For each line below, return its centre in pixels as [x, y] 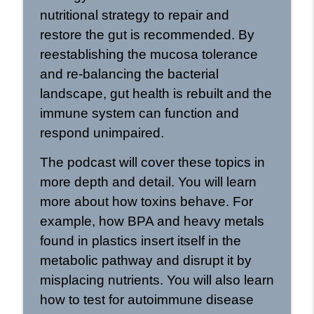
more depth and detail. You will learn [148, 182]
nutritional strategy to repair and [134, 15]
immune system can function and [139, 113]
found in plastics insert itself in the [140, 240]
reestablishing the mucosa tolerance [149, 54]
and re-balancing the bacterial [129, 74]
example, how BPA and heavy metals [152, 221]
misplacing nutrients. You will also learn [157, 280]
